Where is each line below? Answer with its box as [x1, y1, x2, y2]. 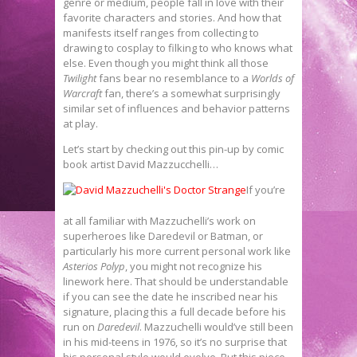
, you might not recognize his [125, 258, 262, 273]
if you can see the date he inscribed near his [63, 288, 278, 304]
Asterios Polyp [63, 258, 125, 273]
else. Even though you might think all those [63, 55, 269, 70]
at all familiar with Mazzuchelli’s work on [63, 213, 256, 228]
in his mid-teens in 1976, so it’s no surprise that [63, 334, 287, 349]
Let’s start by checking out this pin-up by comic [63, 141, 284, 156]
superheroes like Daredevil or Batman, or [63, 228, 263, 243]
